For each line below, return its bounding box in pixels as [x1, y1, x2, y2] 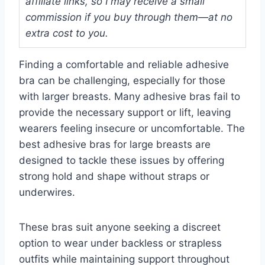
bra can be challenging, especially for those [19, 74, 225, 86]
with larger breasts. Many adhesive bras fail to [19, 90, 240, 102]
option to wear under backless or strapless [19, 237, 222, 249]
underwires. [19, 186, 75, 198]
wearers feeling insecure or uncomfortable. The [19, 122, 245, 134]
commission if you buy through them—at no [25, 11, 232, 23]
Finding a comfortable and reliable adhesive [19, 58, 229, 70]
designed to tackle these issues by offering [19, 154, 224, 166]
